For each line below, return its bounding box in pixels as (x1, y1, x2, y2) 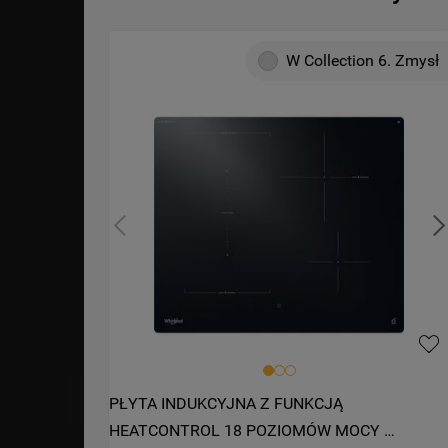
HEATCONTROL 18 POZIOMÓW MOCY (109, 421, 381, 441)
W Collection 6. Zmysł (286, 51, 440, 71)
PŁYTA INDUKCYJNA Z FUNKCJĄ (109, 394, 344, 414)
